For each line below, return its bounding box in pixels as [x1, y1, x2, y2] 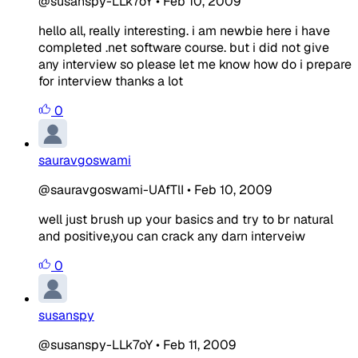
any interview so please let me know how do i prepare [38, 55, 352, 73]
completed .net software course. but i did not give [38, 38, 329, 56]
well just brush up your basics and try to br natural [38, 210, 333, 228]
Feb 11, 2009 [163, 336, 236, 353]
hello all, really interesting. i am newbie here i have [38, 22, 330, 39]
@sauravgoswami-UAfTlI [38, 181, 184, 198]
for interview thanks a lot [38, 72, 183, 89]
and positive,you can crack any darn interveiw [38, 227, 305, 245]
